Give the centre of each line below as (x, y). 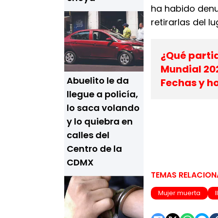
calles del (88, 135)
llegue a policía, (102, 94)
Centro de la (94, 149)
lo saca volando (103, 108)
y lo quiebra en (100, 121)
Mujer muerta (179, 193)
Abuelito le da (98, 81)
